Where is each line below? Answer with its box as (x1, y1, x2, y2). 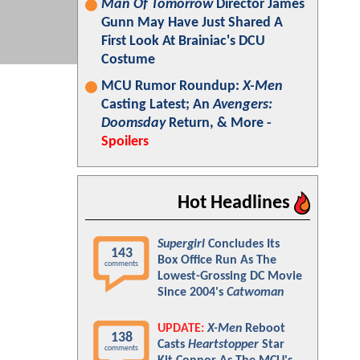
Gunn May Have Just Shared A (101, 15, 283, 31)
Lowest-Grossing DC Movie (157, 270, 302, 283)
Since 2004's (157, 286, 227, 299)
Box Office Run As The (157, 254, 276, 267)
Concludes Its (205, 238, 280, 251)
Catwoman (227, 286, 284, 299)
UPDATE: (157, 322, 204, 335)
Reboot (242, 322, 285, 335)
